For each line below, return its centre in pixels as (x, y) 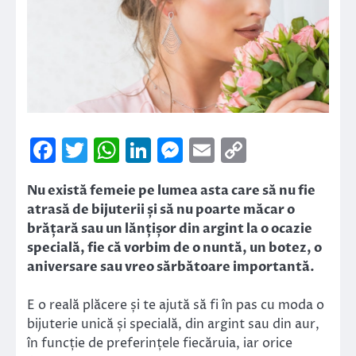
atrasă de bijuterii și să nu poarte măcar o (161, 209)
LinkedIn (203, 150)
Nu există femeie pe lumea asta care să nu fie (171, 190)
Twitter (133, 150)
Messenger (250, 150)
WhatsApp (185, 150)
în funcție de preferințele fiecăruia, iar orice (160, 343)
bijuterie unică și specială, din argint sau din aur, (173, 324)
